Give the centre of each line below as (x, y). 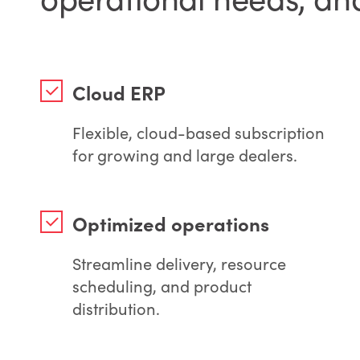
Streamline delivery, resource (179, 263)
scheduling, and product (162, 285)
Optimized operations (171, 223)
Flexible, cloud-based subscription (198, 132)
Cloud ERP (119, 92)
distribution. (116, 308)
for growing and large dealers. (185, 154)
